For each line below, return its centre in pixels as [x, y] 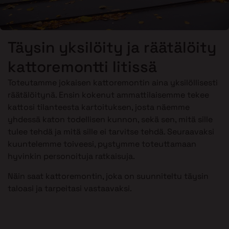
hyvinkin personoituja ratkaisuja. [71, 156]
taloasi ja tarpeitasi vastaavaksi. [70, 188]
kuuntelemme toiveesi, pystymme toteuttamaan [102, 144]
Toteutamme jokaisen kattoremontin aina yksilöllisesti [113, 83]
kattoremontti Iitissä [82, 67]
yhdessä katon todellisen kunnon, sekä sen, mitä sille [110, 120]
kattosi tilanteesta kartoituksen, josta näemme [99, 107]
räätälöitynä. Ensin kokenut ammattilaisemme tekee [108, 95]
